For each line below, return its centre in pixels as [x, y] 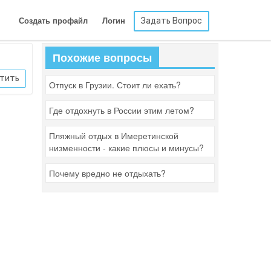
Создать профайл [53, 21]
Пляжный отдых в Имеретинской [113, 135]
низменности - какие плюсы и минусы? [126, 148]
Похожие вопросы [102, 57]
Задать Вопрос [171, 21]
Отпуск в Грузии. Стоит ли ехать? [115, 85]
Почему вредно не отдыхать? [107, 173]
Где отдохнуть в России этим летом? [121, 110]
